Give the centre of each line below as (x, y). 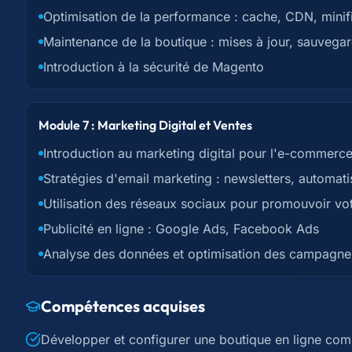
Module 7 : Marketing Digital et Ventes (145, 125)
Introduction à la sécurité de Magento (154, 67)
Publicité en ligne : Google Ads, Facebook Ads (181, 229)
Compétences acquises (123, 306)
